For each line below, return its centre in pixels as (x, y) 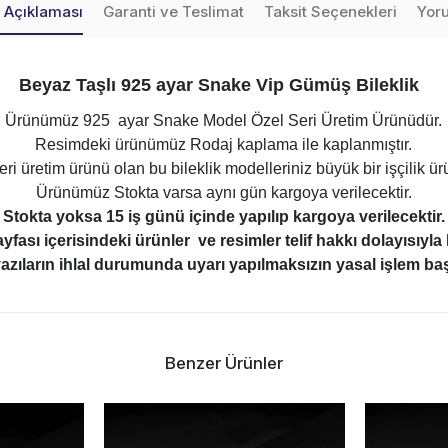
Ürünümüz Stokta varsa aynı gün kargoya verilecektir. (223, 192)
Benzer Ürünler (223, 363)
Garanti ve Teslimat (173, 11)
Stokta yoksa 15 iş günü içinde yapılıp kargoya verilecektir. (223, 216)
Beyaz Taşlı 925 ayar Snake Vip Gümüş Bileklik (221, 85)
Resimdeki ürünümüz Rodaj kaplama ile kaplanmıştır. (224, 144)
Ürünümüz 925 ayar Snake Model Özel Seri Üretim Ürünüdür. (224, 120)
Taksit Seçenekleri (330, 11)
